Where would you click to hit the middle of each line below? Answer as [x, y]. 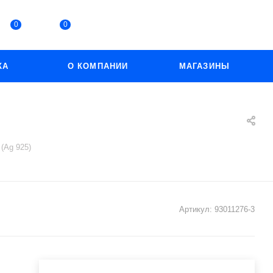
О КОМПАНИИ [98, 66]
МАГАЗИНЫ [204, 66]
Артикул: [196, 209]
